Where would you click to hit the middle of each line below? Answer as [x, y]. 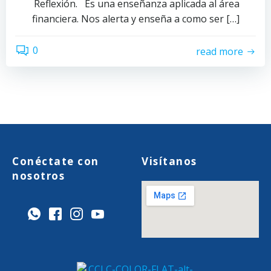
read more [220, 51]
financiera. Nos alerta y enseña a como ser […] [135, 19]
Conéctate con [56, 161]
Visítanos [169, 161]
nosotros [38, 176]
